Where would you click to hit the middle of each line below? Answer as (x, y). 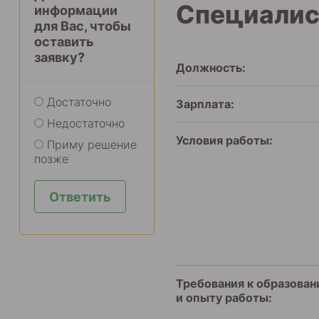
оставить (64, 42)
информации (76, 10)
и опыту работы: (224, 298)
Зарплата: (205, 104)
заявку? (59, 57)
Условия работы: (224, 140)
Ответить (80, 197)
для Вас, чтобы (83, 26)
